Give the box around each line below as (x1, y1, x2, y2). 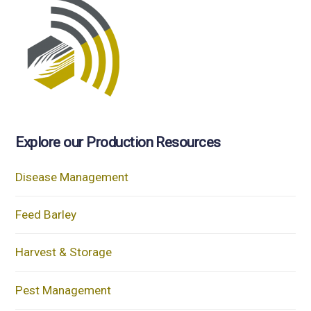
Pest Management (15, 283, 112, 297)
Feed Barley (15, 207, 77, 221)
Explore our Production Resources (15, 133, 221, 151)
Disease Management (15, 169, 129, 184)
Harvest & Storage (15, 245, 112, 260)
